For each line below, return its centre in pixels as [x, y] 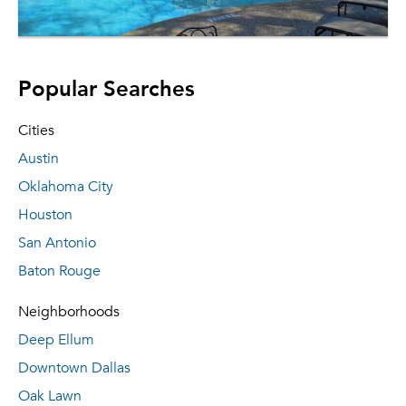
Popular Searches [106, 87]
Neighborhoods [69, 312]
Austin [39, 159]
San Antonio [57, 243]
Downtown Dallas [74, 368]
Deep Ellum [56, 340]
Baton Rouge [59, 271]
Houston [45, 215]
